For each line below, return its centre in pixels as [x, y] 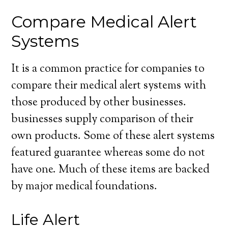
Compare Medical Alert [104, 22]
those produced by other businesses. [99, 103]
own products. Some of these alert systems [113, 136]
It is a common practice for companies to [108, 69]
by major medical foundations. [84, 187]
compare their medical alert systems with [109, 86]
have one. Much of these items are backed [111, 170]
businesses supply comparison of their [103, 120]
